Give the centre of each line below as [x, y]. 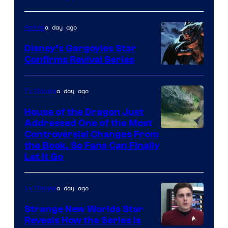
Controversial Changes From [92, 135]
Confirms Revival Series [79, 60]
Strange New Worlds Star [84, 209]
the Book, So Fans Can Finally [92, 146]
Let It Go [44, 157]
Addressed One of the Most [88, 123]
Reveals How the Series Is [83, 221]
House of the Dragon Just [84, 112]
